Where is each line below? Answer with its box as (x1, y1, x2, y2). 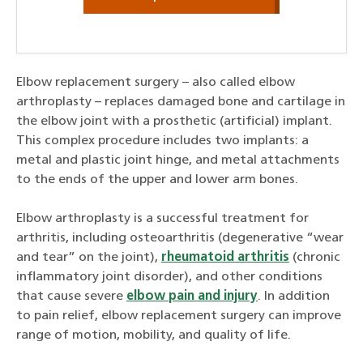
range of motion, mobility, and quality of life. (16, 328, 291, 342)
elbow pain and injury (126, 289, 258, 303)
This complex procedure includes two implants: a (16, 134, 309, 147)
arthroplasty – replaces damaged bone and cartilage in (16, 95, 345, 109)
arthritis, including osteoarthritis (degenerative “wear (16, 231, 344, 245)
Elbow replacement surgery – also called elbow (16, 75, 295, 89)
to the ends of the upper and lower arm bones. (16, 173, 298, 186)
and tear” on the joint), (16, 250, 161, 264)
